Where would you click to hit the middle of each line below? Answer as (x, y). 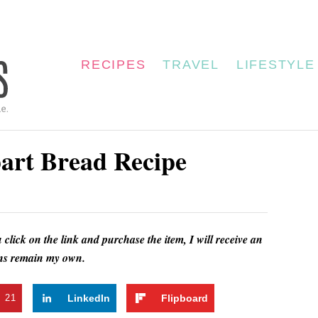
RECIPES (114, 65)
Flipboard (185, 298)
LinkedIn (88, 298)
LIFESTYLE (275, 65)
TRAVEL (191, 65)
